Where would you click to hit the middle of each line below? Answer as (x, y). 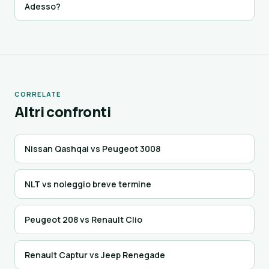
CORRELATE (38, 94)
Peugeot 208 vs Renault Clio (83, 219)
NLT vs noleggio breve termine (88, 184)
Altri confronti (62, 111)
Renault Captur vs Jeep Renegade (95, 255)
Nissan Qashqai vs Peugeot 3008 (92, 149)
